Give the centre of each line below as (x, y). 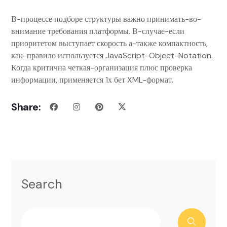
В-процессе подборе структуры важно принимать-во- (106, 19)
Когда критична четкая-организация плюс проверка (102, 68)
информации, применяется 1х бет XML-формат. (92, 80)
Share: (26, 107)
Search (42, 184)
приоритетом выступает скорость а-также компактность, (109, 43)
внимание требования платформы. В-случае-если (98, 31)
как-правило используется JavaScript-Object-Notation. (112, 55)
